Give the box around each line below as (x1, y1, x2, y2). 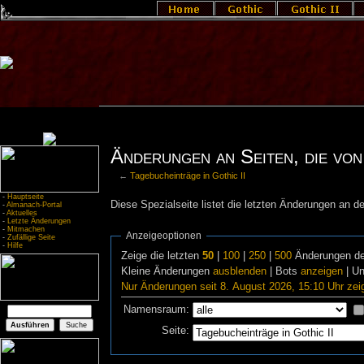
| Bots (266, 265, 301, 277)
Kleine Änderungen (121, 265, 214, 277)
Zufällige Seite (7, 233, 55, 241)
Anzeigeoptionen (126, 229, 202, 241)
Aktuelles (6, 209, 37, 217)
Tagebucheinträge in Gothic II (130, 170, 246, 180)
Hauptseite (7, 193, 44, 201)
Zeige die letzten (121, 249, 203, 262)
